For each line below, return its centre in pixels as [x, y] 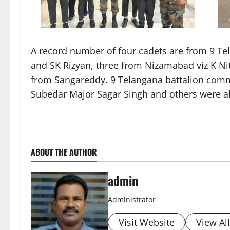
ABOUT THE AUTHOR [64, 152]
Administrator [132, 200]
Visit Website [147, 223]
